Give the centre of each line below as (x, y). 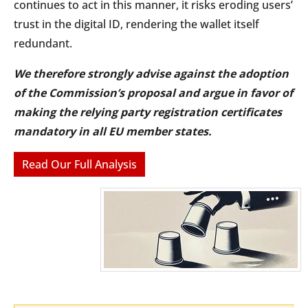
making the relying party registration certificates (148, 112)
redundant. (43, 43)
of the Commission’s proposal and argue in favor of (153, 92)
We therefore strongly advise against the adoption (151, 73)
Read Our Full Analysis (79, 164)
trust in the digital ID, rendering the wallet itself (136, 24)
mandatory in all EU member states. (113, 131)
